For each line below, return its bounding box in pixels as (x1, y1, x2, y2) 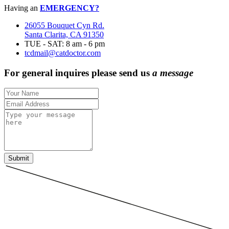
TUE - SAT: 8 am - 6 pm (25, 39, 105, 48)
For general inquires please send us (4, 67, 152, 78)
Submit (8, 154, 29, 163)
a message (152, 67, 193, 78)
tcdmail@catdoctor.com (25, 48, 101, 57)
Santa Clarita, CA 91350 (25, 30, 104, 39)
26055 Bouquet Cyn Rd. (25, 20, 104, 30)
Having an (4, 3, 40, 12)
